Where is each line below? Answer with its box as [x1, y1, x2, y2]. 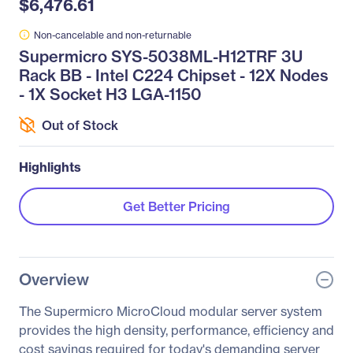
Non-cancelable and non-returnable [34, 29, 191, 41]
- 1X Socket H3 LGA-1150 [19, 84, 202, 104]
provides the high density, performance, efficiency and [19, 322, 334, 338]
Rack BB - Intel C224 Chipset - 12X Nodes [19, 65, 329, 85]
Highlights [19, 159, 81, 175]
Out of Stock [42, 117, 118, 133]
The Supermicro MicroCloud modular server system [19, 303, 322, 319]
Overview [19, 269, 89, 289]
